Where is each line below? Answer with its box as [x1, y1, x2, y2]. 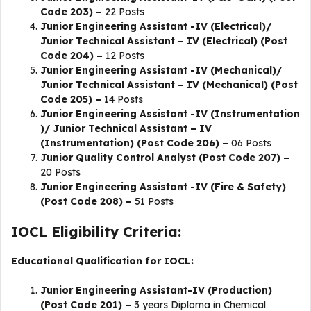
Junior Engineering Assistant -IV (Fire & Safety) [40, 180, 286, 193]
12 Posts [103, 49, 144, 62]
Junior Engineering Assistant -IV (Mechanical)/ [40, 64, 282, 76]
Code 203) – [40, 6, 102, 18]
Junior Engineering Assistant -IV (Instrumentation [40, 108, 300, 120]
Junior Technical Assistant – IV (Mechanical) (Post [40, 78, 298, 91]
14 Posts [101, 93, 143, 106]
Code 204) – [40, 49, 103, 62]
